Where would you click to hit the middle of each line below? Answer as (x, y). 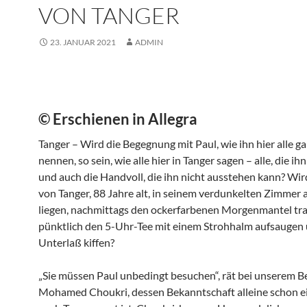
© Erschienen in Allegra (118, 119)
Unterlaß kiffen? (76, 242)
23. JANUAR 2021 (83, 42)
